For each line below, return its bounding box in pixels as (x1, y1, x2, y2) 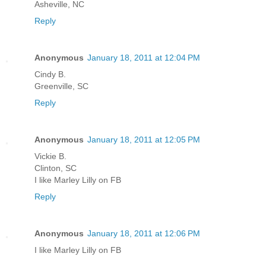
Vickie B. (34, 151, 66, 161)
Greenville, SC (34, 81, 88, 91)
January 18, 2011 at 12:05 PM (87, 135, 200, 145)
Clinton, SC (34, 163, 77, 173)
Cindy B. (34, 69, 66, 80)
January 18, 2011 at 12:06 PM (87, 229, 200, 239)
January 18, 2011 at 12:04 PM (87, 53, 200, 63)
